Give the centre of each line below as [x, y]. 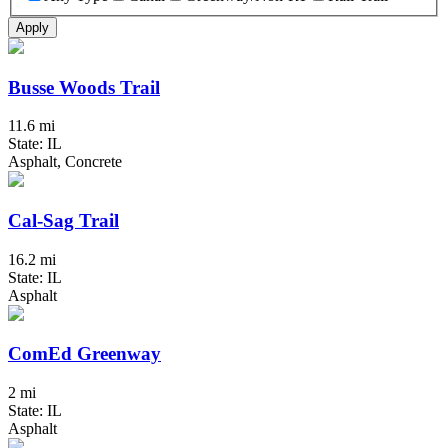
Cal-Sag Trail [63, 220]
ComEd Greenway [84, 354]
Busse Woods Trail [84, 87]
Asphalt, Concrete [65, 162]
